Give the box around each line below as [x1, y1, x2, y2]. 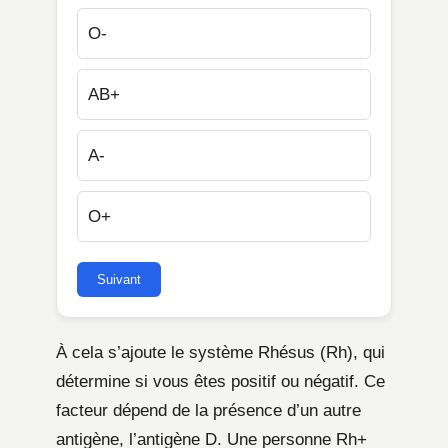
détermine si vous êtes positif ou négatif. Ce [56, 372, 385, 392]
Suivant [97, 272, 141, 288]
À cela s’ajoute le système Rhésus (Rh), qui [56, 343, 385, 363]
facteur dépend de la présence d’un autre [56, 401, 361, 421]
